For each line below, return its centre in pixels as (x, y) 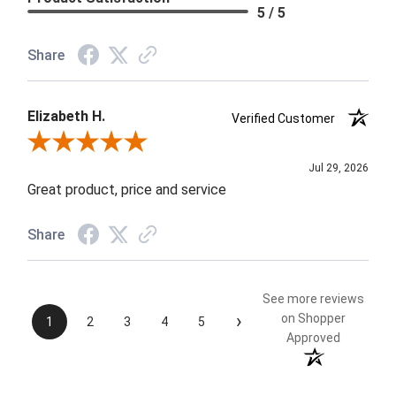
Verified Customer (288, 118)
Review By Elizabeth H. (90, 143)
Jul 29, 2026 (338, 168)
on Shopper (313, 318)
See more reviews (313, 298)
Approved (313, 337)
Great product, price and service (127, 189)
